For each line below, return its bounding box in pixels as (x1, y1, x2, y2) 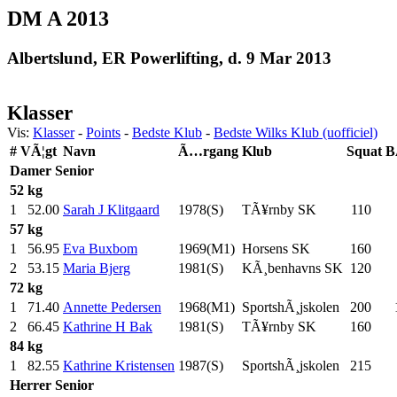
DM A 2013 (7, 7, 109, 30)
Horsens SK (242, 240, 310, 256)
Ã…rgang (178, 143, 238, 159)
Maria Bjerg (63, 260, 130, 276)
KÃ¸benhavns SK (242, 260, 343, 276)
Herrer (10, 377, 51, 393)
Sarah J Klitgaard (63, 201, 160, 217)
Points (86, 124, 121, 140)
